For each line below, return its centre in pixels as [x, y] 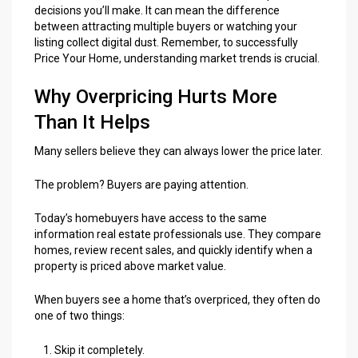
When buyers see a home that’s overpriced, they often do [177, 300]
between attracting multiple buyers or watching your [166, 27]
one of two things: [80, 316]
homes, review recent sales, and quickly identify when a [173, 251]
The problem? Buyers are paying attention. [141, 185]
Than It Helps [92, 123]
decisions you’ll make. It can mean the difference [157, 11]
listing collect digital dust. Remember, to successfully [166, 43]
